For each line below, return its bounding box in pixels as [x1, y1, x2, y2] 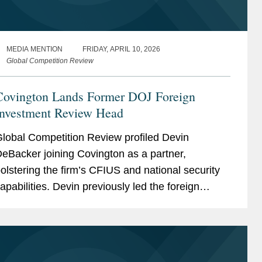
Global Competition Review [6, 57, 94, 65]
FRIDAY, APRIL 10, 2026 [82, 45, 160, 54]
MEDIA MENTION [6, 45, 63, 54]
